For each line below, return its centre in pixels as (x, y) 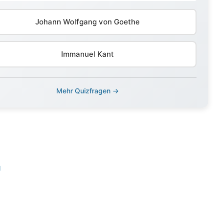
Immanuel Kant (88, 54)
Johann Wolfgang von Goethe (88, 22)
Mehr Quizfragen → (88, 91)
